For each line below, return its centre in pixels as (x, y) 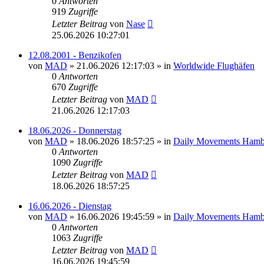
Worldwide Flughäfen (214, 65)
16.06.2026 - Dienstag (70, 206)
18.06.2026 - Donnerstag (75, 130)
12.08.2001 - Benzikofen (75, 55)
